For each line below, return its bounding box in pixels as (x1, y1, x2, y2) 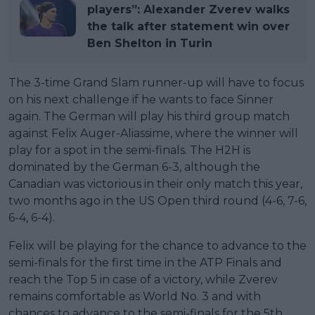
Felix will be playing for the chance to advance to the (8, 238, 307, 252)
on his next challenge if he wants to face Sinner (8, 92, 274, 106)
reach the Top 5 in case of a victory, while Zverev (8, 272, 278, 286)
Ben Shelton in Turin (87, 36, 212, 50)
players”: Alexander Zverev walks (87, 2, 290, 16)
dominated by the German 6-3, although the (8, 160, 260, 174)
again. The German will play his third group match (8, 109, 290, 123)
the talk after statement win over (87, 19, 290, 33)
